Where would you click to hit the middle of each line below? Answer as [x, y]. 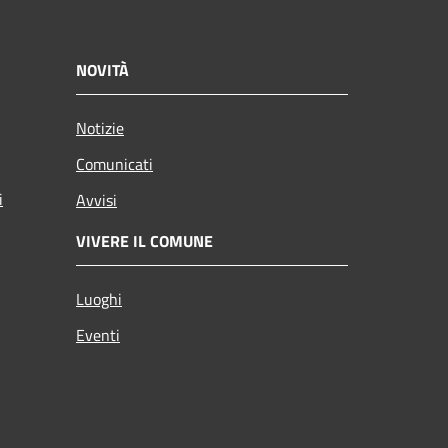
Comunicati [114, 163]
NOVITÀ [102, 69]
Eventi [98, 334]
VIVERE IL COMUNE [144, 240]
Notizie [100, 127]
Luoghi [99, 298]
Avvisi [96, 199]
